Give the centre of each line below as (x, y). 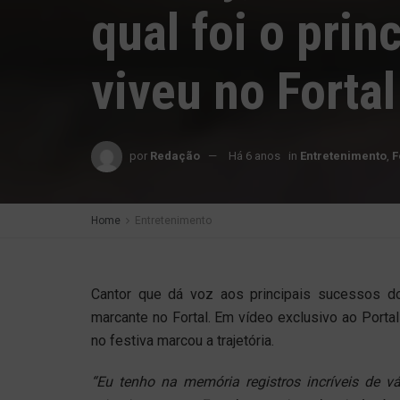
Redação (175, 155)
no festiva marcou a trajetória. (183, 341)
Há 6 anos (254, 155)
